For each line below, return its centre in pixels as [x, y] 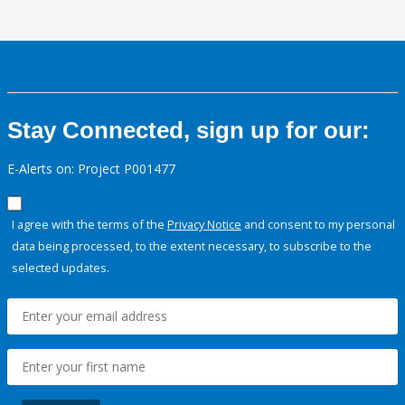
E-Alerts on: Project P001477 [91, 169]
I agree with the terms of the [89, 225]
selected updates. [61, 268]
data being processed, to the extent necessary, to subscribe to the [192, 246]
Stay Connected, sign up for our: [188, 131]
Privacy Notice [204, 225]
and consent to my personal [318, 225]
